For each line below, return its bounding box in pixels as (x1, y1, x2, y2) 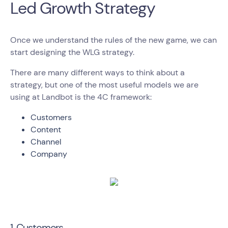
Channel (31, 136, 62, 147)
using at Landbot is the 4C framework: (10, 91, 154, 102)
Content (31, 124, 63, 135)
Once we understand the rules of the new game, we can (10, 34, 217, 45)
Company (31, 148, 67, 159)
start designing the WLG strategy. (10, 46, 136, 58)
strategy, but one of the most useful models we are (10, 79, 198, 90)
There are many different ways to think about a (10, 67, 185, 78)
